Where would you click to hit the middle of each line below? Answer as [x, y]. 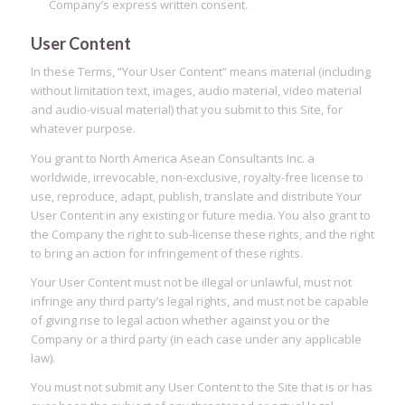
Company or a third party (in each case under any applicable [196, 339]
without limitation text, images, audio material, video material [196, 91]
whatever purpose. [83, 129]
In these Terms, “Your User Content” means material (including [200, 72]
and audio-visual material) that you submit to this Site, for [186, 110]
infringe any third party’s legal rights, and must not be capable [199, 301]
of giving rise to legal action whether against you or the [180, 320]
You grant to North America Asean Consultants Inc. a [172, 158]
